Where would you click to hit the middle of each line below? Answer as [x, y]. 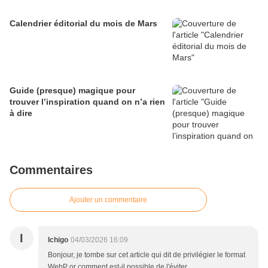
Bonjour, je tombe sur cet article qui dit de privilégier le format [147, 255]
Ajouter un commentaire [108, 200]
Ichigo [58, 240]
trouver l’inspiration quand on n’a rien [87, 101]
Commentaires [51, 170]
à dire [21, 113]
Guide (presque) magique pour [72, 90]
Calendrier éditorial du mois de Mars [83, 23]
